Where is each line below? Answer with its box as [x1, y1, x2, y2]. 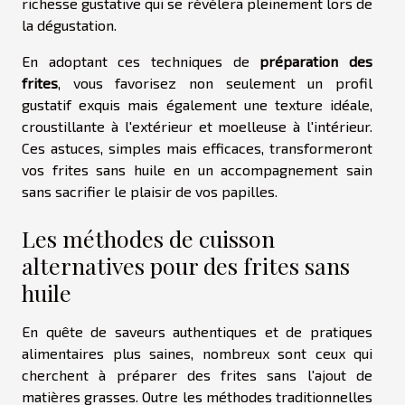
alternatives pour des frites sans [22, 250, 350, 281]
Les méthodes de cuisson [22, 223, 275, 254]
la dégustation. [22, 16, 117, 34]
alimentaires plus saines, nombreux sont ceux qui [22, 344, 372, 363]
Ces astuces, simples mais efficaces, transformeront [22, 139, 372, 157]
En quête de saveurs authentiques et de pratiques [22, 323, 372, 341]
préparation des [259, 52, 373, 71]
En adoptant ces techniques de [22, 52, 260, 71]
